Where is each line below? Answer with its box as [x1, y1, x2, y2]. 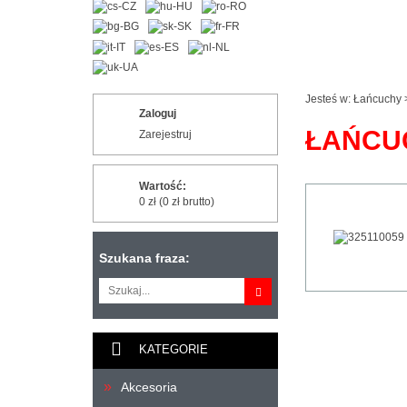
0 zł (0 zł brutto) [139, 194, 214, 208]
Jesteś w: [305, 93, 353, 106]
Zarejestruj [139, 127, 192, 141]
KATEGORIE [139, 342, 208, 357]
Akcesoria [121, 379, 177, 394]
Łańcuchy [353, 93, 402, 106]
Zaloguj [139, 106, 176, 120]
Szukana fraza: [99, 250, 190, 265]
